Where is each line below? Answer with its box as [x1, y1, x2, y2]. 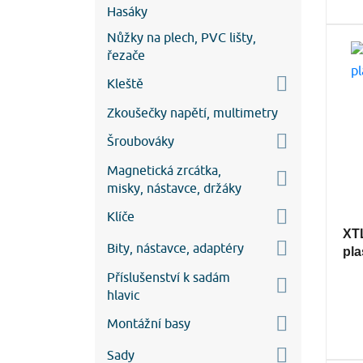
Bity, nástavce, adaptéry [107, 241, 244, 256]
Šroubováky [107, 134, 174, 149]
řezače [107, 47, 145, 62]
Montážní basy [107, 316, 190, 331]
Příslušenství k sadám [107, 269, 230, 284]
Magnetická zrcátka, [107, 162, 221, 177]
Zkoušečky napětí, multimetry [107, 105, 278, 120]
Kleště [107, 76, 143, 92]
